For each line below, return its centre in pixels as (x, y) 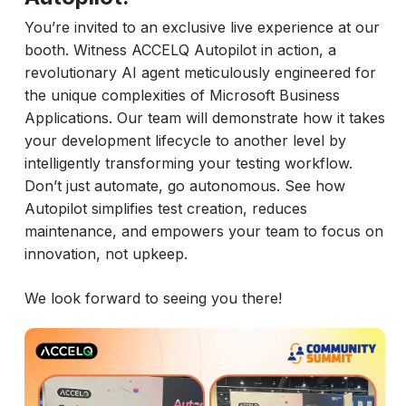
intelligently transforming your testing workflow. (188, 163)
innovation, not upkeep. (106, 253)
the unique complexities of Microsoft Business (182, 95)
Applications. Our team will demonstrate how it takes (204, 117)
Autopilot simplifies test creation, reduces (165, 208)
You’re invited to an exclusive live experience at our (202, 27)
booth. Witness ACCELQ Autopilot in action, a (180, 49)
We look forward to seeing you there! (153, 298)
